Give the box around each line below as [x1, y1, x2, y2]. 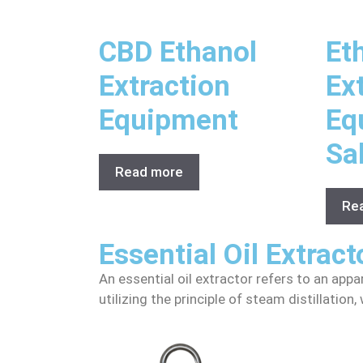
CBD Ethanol [99, 35, 257, 69]
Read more [115, 163, 183, 180]
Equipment [99, 103, 238, 137]
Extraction [99, 69, 230, 103]
